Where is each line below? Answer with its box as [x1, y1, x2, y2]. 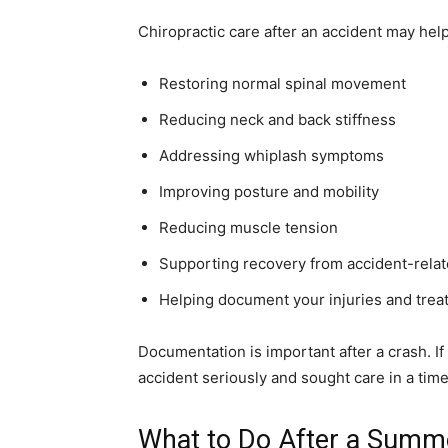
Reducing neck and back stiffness [159, 110, 396, 130]
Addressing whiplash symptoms [159, 146, 384, 166]
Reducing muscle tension [159, 218, 338, 238]
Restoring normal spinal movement [159, 74, 406, 94]
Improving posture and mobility [159, 182, 379, 202]
